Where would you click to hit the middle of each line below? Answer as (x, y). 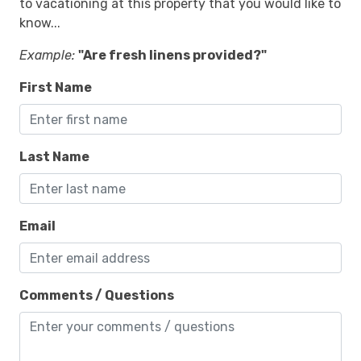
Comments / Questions (97, 296)
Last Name (54, 157)
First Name (56, 88)
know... (40, 23)
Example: (47, 56)
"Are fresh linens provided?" (172, 56)
